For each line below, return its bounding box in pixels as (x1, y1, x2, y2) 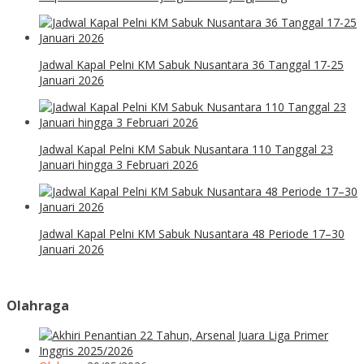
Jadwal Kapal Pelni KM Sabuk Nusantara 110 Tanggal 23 (39, 141, 333, 157)
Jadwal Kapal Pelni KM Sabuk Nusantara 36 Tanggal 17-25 (39, 56, 344, 72)
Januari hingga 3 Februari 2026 (39, 156, 198, 172)
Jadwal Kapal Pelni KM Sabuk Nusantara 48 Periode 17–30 (39, 225, 344, 241)
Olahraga (6, 296, 69, 314)
